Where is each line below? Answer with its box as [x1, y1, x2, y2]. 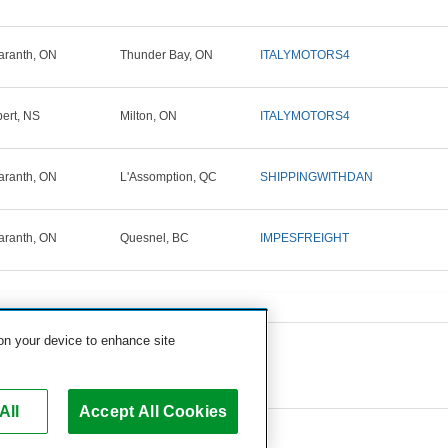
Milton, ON [120, 109, 177, 124]
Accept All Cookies [79, 402, 227, 420]
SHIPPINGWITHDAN [260, 170, 373, 185]
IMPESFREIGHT [260, 231, 349, 246]
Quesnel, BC [120, 231, 189, 246]
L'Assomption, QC [120, 170, 217, 185]
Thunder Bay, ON [120, 48, 213, 63]
